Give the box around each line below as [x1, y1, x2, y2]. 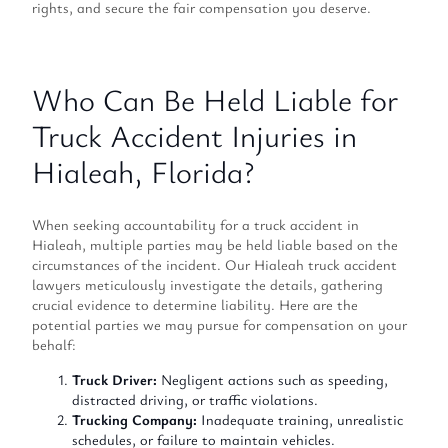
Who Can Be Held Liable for [32, 78, 398, 120]
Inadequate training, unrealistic [197, 409, 403, 429]
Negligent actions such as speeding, [157, 369, 388, 389]
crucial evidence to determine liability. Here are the [32, 295, 358, 315]
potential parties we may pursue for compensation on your [32, 315, 407, 335]
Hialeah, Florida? [32, 150, 254, 192]
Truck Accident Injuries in [32, 114, 357, 156]
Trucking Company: [72, 409, 197, 429]
